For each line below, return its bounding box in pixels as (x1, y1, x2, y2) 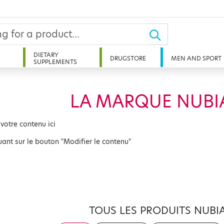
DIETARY (33, 50, 58, 59)
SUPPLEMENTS (33, 57, 77, 66)
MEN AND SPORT (171, 54, 222, 62)
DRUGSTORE (110, 54, 146, 62)
